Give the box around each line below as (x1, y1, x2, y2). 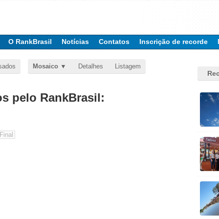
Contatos (99, 38, 130, 45)
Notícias (62, 38, 89, 45)
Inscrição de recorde (139, 38, 208, 45)
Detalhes (78, 63, 103, 70)
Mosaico (33, 63, 58, 70)
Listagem (115, 63, 141, 70)
